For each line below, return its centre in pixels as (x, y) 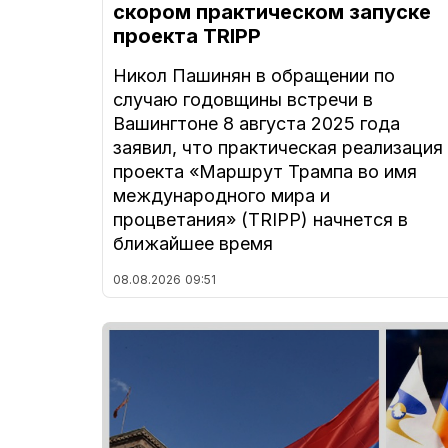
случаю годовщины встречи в (243, 100)
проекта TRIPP (187, 36)
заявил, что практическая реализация (278, 148)
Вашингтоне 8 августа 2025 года (256, 124)
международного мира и (221, 196)
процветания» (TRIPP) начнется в (260, 220)
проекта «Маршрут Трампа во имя (265, 172)
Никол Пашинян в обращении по (254, 76)
